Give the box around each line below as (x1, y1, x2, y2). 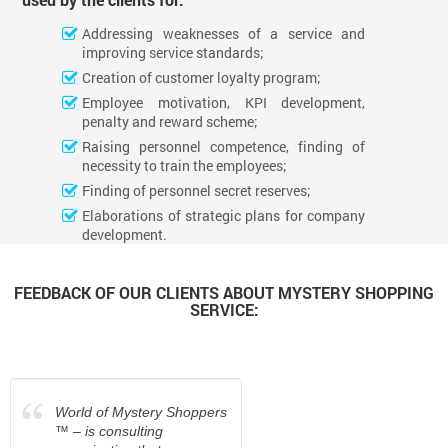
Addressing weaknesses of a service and (82, 23, 366, 43)
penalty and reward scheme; (82, 111, 259, 131)
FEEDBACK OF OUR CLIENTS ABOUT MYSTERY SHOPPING (14, 281, 434, 303)
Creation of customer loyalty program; (82, 67, 322, 87)
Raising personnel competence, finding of (82, 136, 366, 156)
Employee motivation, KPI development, (82, 92, 366, 112)
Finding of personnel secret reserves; (82, 180, 312, 200)
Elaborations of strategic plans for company (82, 205, 366, 225)
